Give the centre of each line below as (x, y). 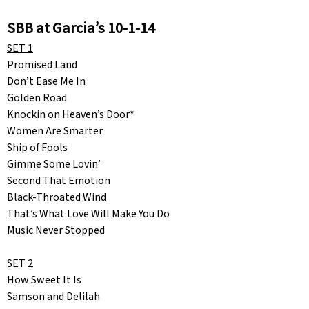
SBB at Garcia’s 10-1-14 (81, 29)
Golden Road (37, 98)
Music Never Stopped (56, 231)
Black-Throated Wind (57, 198)
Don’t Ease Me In (46, 82)
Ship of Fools (37, 148)
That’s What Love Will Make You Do (88, 214)
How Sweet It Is (44, 280)
